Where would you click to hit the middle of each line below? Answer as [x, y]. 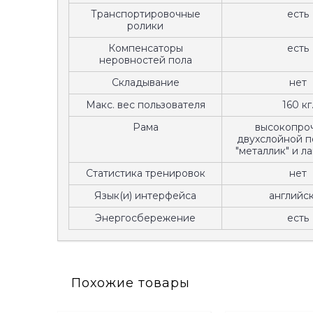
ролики [145, 26]
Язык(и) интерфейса [145, 196]
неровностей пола [145, 60]
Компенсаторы [145, 48]
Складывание [145, 82]
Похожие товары [131, 283]
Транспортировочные [145, 14]
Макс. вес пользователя [145, 105]
